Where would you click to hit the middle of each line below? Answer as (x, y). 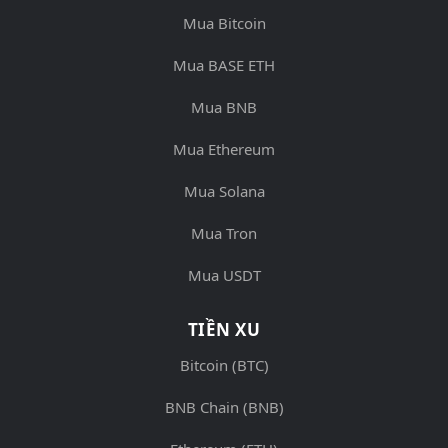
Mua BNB (224, 106)
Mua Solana (224, 190)
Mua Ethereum (224, 148)
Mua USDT (224, 274)
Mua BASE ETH (224, 64)
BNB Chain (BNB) (224, 406)
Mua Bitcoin (224, 22)
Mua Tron (224, 232)
